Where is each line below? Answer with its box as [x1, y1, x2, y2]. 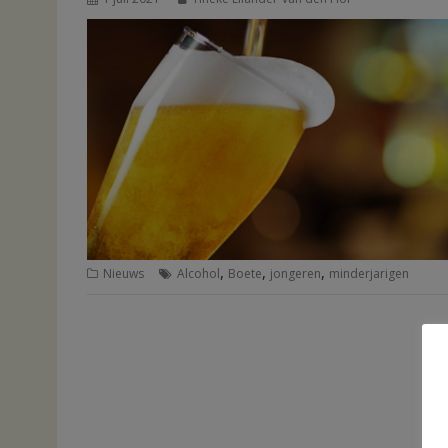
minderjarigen [329, 264, 409, 282]
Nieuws [103, 264, 144, 282]
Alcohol [177, 264, 220, 282]
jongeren [270, 264, 321, 282]
